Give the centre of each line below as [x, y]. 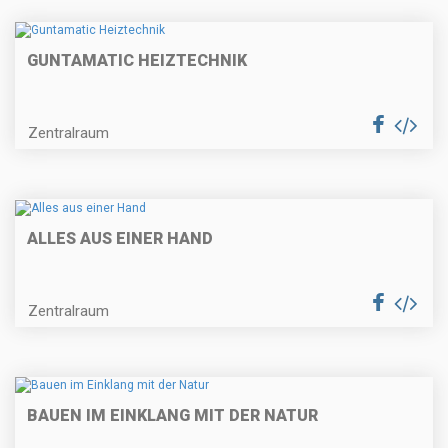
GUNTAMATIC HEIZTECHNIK [137, 61]
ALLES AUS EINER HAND [120, 238]
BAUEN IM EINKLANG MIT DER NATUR [172, 415]
